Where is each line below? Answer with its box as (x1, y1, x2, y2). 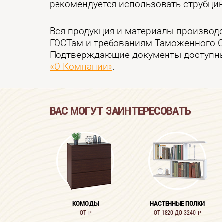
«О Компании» (50, 61, 112, 72)
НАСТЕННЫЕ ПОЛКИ (150, 199, 205, 208)
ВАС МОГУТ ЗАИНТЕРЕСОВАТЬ (50, 104, 191, 118)
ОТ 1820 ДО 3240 (153, 208, 197, 216)
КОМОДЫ (72, 199, 99, 208)
